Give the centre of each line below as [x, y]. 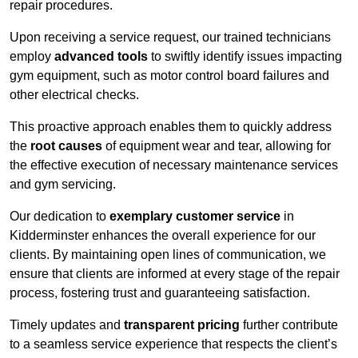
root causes [66, 146]
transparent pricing [182, 325]
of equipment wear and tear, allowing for [217, 146]
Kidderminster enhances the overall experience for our [163, 236]
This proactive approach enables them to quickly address [171, 127]
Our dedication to [60, 217]
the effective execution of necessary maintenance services [174, 165]
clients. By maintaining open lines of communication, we [168, 255]
